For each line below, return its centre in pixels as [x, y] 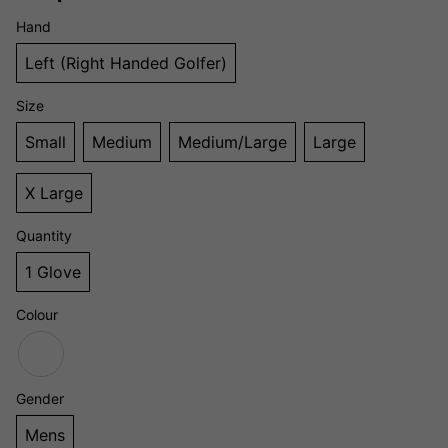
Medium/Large [232, 141]
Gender [40, 398]
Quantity [44, 235]
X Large [54, 192]
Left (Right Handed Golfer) [126, 62]
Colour [37, 314]
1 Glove [53, 271]
